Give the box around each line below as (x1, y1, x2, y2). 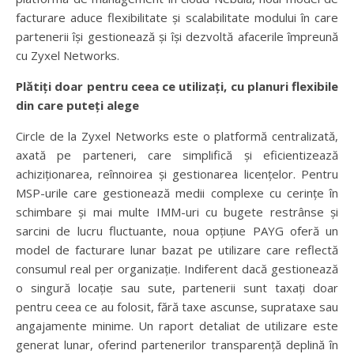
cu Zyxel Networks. (16, 47, 119, 63)
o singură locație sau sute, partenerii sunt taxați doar (16, 279, 338, 296)
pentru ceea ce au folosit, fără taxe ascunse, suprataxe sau (16, 298, 338, 314)
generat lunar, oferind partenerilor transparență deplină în (16, 336, 338, 352)
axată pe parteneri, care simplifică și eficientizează (16, 146, 338, 163)
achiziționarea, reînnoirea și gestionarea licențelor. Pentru (16, 165, 338, 182)
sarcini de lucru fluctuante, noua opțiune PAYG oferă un (16, 222, 338, 239)
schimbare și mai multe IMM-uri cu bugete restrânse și (16, 203, 338, 220)
